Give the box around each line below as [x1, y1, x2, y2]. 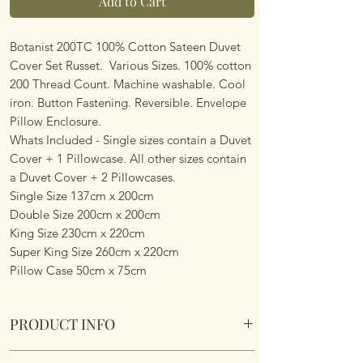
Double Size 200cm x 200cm [10, 206, 160, 222]
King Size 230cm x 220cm [10, 224, 145, 241]
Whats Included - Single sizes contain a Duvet [10, 131, 251, 147]
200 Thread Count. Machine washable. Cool [10, 75, 246, 92]
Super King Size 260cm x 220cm [10, 243, 179, 259]
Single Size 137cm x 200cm [10, 187, 154, 203]
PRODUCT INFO [10, 314, 115, 334]
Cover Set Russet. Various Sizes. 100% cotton [10, 57, 251, 73]
